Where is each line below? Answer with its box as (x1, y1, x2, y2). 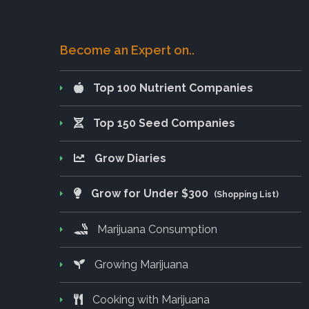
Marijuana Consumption (94, 222, 217, 236)
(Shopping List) (214, 189, 279, 199)
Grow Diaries (94, 151, 166, 165)
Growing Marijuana (92, 257, 188, 271)
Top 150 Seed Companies (93, 116, 235, 130)
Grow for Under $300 (91, 186, 211, 200)
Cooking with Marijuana (90, 292, 210, 306)
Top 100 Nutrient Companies (93, 81, 253, 94)
